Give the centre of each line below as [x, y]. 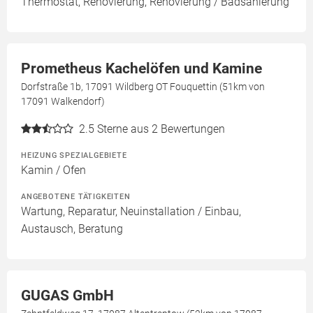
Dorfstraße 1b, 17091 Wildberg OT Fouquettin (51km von [143, 87]
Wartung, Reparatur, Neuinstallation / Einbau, [131, 212]
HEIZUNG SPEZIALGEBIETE [74, 155]
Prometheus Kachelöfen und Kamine [141, 69]
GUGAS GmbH [67, 296]
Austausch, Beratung [72, 229]
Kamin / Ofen [53, 170]
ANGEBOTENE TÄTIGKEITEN [76, 197]
